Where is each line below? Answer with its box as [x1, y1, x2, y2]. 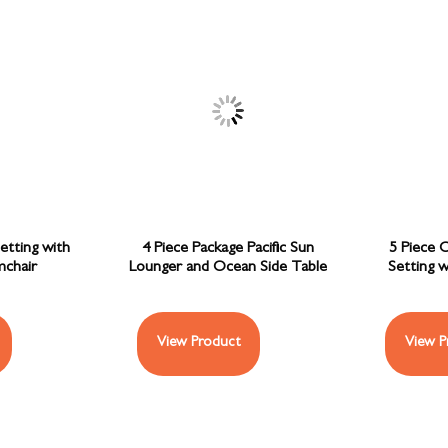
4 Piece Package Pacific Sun [141, 241, 314, 258]
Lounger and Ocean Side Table [128, 260, 327, 277]
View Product [157, 336, 241, 352]
